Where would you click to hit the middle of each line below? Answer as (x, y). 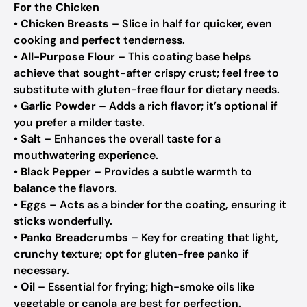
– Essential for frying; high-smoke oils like (145, 287)
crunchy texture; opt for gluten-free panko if (131, 254)
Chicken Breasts (65, 24)
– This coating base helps (183, 57)
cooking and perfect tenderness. (99, 40)
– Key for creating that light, (203, 237)
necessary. (41, 270)
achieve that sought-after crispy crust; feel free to (146, 73)
